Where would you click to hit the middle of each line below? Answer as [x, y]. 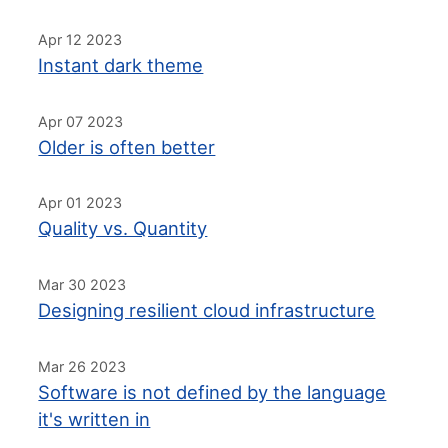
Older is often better [127, 146]
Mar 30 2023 [82, 285]
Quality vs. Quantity [123, 228]
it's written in [94, 418]
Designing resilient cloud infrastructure [207, 310]
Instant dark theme [121, 65]
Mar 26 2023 [82, 366]
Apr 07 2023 [81, 121]
